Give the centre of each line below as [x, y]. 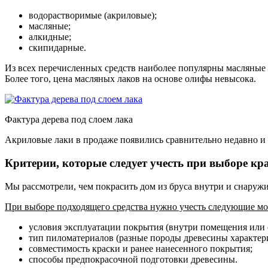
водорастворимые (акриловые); [93, 16]
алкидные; [50, 37]
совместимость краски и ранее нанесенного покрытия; [141, 248]
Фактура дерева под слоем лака [69, 120]
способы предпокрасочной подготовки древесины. [133, 259]
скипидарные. [57, 48]
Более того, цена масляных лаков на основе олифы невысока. [130, 79]
